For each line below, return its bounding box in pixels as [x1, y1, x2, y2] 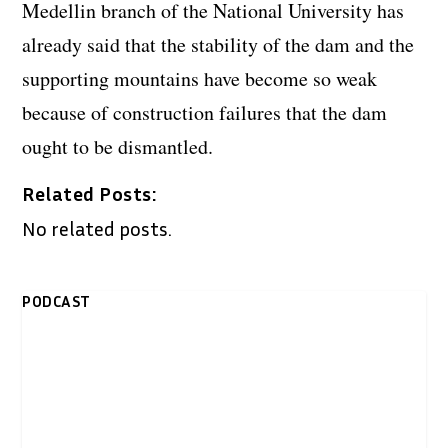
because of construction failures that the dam [22, 99, 388, 127]
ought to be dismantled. [22, 133, 214, 161]
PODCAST [22, 291, 91, 312]
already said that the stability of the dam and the [22, 31, 415, 59]
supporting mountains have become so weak [22, 65, 378, 93]
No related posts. [22, 216, 173, 241]
